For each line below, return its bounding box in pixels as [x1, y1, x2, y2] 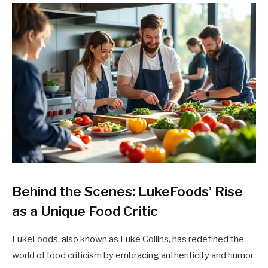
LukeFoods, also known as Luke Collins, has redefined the [12, 233, 244, 245]
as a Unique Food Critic [12, 202, 158, 220]
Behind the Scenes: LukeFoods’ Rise [12, 182, 243, 200]
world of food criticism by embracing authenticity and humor [12, 249, 254, 261]
